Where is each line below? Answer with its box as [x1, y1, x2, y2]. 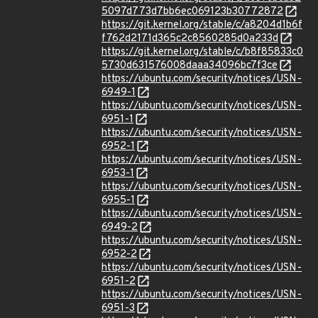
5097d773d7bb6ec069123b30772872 [102, 5, 283, 18]
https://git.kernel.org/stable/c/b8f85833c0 [102, 45, 303, 59]
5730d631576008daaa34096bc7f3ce [102, 59, 278, 72]
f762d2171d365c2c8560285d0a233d [102, 32, 278, 45]
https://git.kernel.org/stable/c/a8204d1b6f [102, 18, 302, 32]
